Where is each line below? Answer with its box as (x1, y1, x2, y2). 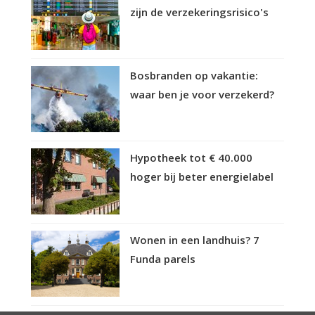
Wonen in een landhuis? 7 (130, 232, 259, 247)
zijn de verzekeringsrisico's (130, 4, 269, 19)
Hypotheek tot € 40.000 (130, 150, 252, 165)
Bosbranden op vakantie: (130, 67, 258, 82)
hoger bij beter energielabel (130, 169, 274, 184)
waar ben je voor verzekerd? (130, 86, 274, 101)
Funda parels (130, 251, 195, 266)
